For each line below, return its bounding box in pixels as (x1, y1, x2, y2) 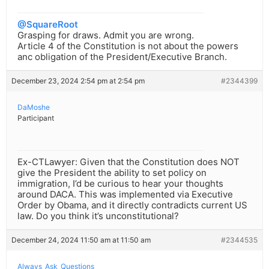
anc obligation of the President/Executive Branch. (17, 51, 227, 63)
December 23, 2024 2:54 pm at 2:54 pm (11, 76, 145, 86)
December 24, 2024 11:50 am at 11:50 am (11, 235, 151, 245)
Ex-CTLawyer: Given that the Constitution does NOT (17, 156, 240, 168)
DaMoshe (17, 103, 50, 112)
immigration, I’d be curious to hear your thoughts (17, 178, 223, 190)
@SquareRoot (17, 19, 78, 31)
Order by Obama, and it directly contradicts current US (17, 199, 247, 211)
